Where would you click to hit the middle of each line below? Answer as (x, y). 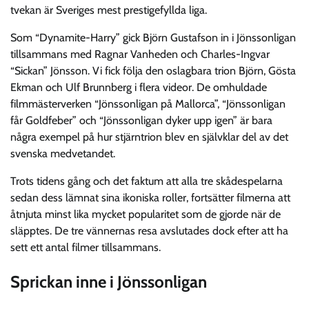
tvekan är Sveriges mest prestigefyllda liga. (109, 10)
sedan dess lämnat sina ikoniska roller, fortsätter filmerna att (150, 198)
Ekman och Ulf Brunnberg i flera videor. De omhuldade (139, 88)
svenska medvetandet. (63, 154)
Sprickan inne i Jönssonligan (109, 282)
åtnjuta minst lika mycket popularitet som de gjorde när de (146, 215)
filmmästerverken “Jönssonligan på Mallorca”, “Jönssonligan (148, 104)
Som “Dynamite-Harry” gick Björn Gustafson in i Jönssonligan (153, 38)
